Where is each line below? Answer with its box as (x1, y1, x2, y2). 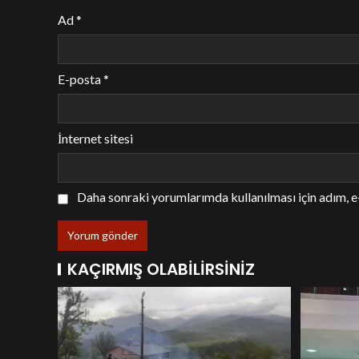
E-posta (58, 71, 103, 87)
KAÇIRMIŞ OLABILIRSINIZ (67, 258, 255, 281)
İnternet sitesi (58, 131, 133, 147)
